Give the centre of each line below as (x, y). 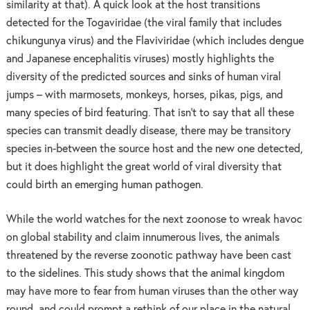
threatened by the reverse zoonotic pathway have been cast (148, 255)
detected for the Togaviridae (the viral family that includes (144, 23)
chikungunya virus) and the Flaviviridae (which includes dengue (155, 41)
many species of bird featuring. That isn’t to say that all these (150, 113)
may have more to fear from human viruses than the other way (152, 291)
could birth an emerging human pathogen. (104, 185)
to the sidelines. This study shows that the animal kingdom (145, 273)
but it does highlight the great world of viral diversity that (144, 167)
